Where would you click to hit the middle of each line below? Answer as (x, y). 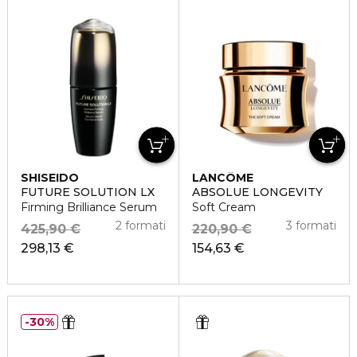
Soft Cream (224, 207)
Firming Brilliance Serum (89, 207)
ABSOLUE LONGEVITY (257, 192)
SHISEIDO (50, 178)
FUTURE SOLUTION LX (88, 192)
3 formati (311, 226)
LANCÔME (222, 178)
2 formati (140, 226)
